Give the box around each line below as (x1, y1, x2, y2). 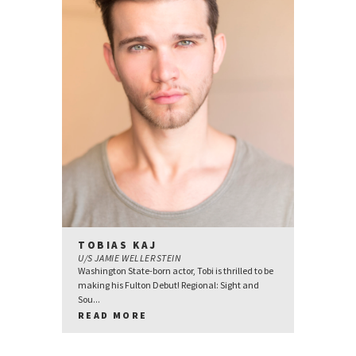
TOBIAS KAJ (78, 238, 157, 253)
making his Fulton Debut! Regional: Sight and (78, 279, 259, 292)
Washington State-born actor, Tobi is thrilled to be (78, 265, 273, 277)
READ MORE (78, 309, 148, 322)
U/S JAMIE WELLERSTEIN (78, 252, 181, 265)
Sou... (78, 293, 100, 306)
